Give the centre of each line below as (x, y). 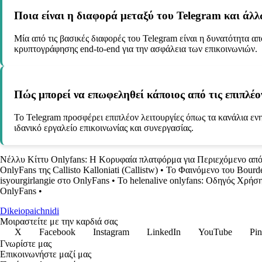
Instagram (111, 232)
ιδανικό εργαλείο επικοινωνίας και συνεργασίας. (104, 128)
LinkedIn (164, 232)
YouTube (215, 232)
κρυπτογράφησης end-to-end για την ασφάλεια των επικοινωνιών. (136, 49)
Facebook (57, 232)
